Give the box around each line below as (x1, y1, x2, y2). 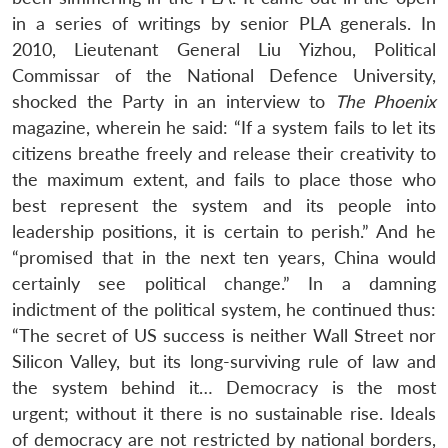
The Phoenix (334, 90, 436, 112)
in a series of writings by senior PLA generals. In (12, 12, 436, 34)
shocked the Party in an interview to (12, 90, 335, 112)
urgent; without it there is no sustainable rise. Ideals (12, 402, 436, 424)
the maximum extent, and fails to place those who (12, 168, 436, 190)
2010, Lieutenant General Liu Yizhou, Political (12, 38, 436, 60)
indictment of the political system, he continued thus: (12, 298, 436, 320)
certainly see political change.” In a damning (12, 272, 436, 294)
